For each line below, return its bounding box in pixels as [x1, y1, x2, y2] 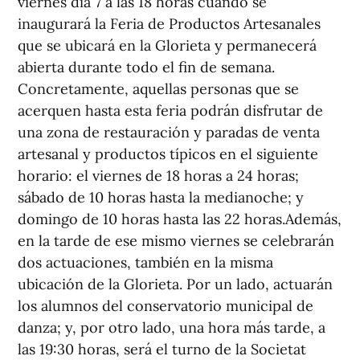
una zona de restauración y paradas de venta [18, 123, 320, 142]
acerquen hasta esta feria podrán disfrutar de [18, 101, 323, 121]
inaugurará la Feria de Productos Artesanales [18, 14, 321, 34]
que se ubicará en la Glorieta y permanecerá [18, 36, 317, 55]
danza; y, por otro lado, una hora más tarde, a [18, 318, 325, 337]
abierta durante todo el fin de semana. [18, 58, 275, 77]
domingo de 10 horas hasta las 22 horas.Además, [18, 210, 342, 229]
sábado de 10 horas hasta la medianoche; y [18, 188, 304, 207]
